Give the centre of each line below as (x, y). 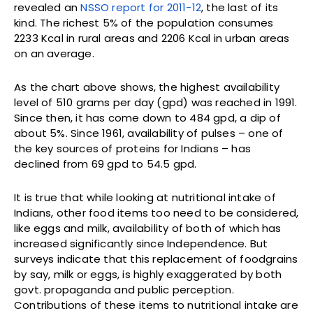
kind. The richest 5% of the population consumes (144, 23)
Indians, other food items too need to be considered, (156, 213)
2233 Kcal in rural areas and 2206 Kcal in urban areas (152, 38)
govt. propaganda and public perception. (124, 290)
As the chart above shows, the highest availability (147, 87)
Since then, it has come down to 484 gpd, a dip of (147, 118)
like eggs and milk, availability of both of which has (148, 228)
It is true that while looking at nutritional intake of (145, 198)
